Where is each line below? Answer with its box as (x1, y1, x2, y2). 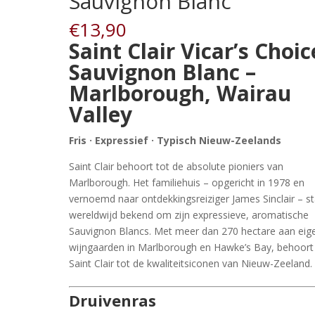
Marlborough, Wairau (69, 78, 292, 108)
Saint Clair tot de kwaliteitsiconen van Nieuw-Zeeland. (69, 256, 313, 270)
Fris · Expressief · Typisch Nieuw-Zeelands (69, 133, 282, 147)
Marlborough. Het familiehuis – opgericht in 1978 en (69, 175, 305, 189)
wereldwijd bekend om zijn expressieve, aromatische (69, 207, 309, 221)
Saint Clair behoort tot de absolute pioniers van (69, 159, 284, 173)
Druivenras (69, 289, 157, 311)
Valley (69, 99, 133, 129)
